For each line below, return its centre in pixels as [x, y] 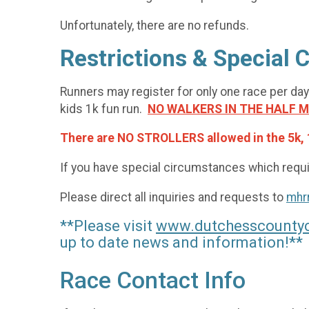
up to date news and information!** [181, 243]
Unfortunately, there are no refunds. [154, 25]
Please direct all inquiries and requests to [173, 197]
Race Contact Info [153, 281]
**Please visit [108, 226]
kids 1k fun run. [104, 109]
